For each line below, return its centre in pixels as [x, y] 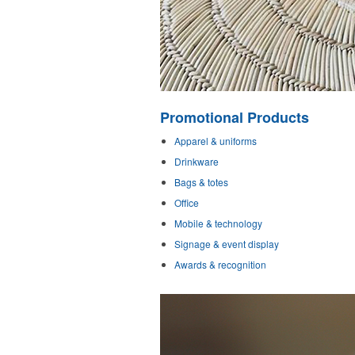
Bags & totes [201, 182]
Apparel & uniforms [216, 141]
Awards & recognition [220, 264]
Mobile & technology [218, 223]
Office [187, 202]
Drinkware [197, 161]
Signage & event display [227, 244]
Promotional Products [235, 117]
